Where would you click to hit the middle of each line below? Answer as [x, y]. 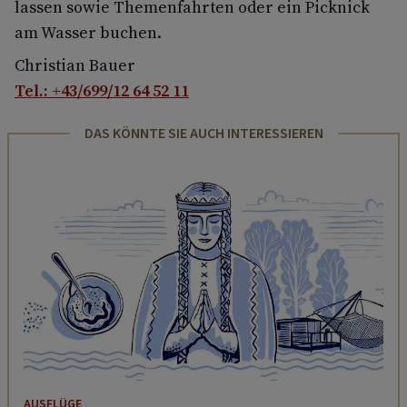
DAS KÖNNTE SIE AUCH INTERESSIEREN [203, 133]
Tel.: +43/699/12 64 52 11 [102, 90]
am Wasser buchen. [88, 32]
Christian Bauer [75, 65]
